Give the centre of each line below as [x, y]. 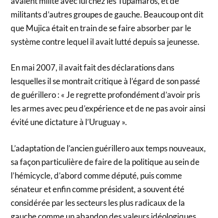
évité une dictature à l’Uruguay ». [69, 122]
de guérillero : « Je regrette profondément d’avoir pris [106, 95]
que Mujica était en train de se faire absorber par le [101, 28]
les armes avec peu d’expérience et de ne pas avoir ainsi [108, 109]
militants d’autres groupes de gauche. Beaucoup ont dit [107, 14]
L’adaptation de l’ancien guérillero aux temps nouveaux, [109, 148]
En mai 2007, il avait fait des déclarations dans [93, 68]
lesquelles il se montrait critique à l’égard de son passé [106, 81]
